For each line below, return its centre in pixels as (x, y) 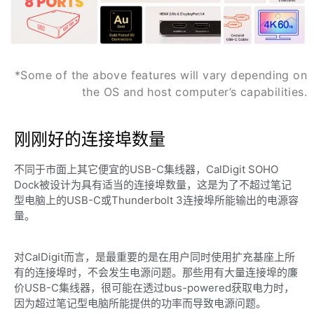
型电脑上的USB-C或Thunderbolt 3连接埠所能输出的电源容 (156, 200)
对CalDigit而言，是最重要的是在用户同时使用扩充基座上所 (155, 257)
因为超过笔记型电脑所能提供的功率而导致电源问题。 (140, 303)
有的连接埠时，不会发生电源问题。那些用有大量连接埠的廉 (156, 272)
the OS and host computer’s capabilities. (194, 91)
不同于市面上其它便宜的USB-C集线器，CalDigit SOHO (146, 170)
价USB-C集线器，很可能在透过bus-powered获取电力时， (154, 287)
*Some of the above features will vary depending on (161, 75)
